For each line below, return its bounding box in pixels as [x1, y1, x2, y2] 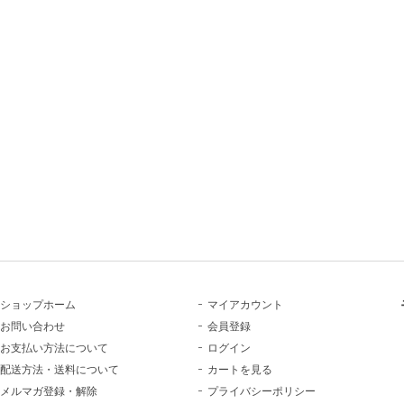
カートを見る [207, 363, 273, 376]
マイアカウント [207, 298, 284, 311]
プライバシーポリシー [207, 384, 317, 398]
